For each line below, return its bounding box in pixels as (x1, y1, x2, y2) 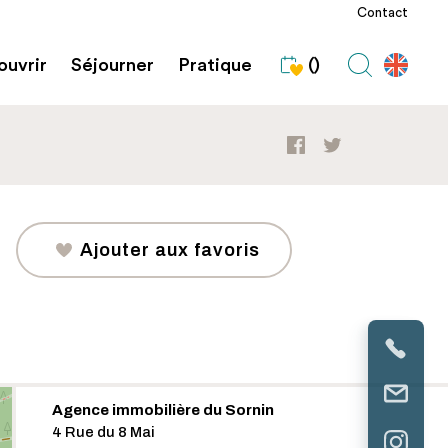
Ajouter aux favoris (80, 240, 260, 260)
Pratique (178, 55, 252, 75)
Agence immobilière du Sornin (52, 402, 274, 418)
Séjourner (71, 55, 154, 75)
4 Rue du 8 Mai (52, 424, 155, 440)
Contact (357, 6, 408, 20)
